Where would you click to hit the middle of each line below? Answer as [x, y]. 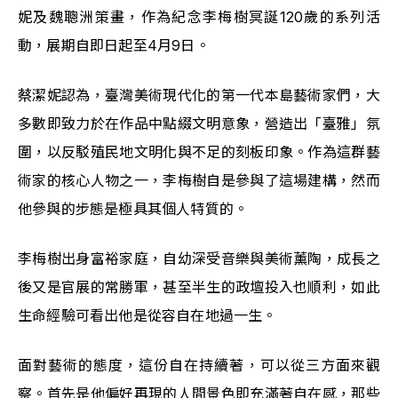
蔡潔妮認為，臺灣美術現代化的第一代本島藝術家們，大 [199, 95]
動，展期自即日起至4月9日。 [114, 45]
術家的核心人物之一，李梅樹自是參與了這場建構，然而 [199, 180]
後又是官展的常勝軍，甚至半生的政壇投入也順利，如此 [199, 287]
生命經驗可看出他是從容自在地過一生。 [147, 315]
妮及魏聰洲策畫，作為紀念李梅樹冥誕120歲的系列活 [199, 16]
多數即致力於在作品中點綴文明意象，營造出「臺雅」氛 [199, 123]
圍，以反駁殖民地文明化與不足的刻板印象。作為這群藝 [199, 151]
